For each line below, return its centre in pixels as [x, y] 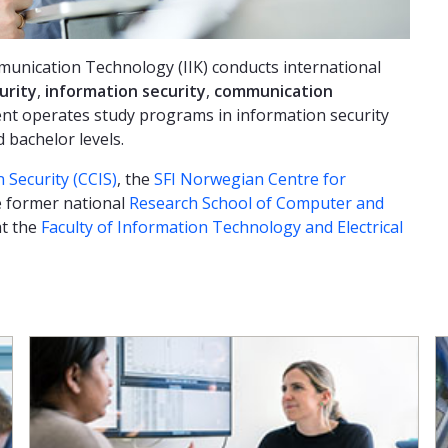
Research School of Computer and [256, 202]
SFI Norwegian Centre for [250, 178]
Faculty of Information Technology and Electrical [222, 226]
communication [273, 90]
